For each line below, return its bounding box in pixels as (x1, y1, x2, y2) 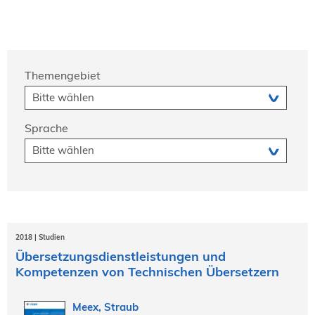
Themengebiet (25, 67, 101, 82)
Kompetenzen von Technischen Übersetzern (15, 263, 279, 280)
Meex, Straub (72, 300, 139, 314)
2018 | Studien (15, 232, 65, 242)
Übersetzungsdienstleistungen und (15, 247, 226, 264)
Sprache (25, 121, 68, 135)
